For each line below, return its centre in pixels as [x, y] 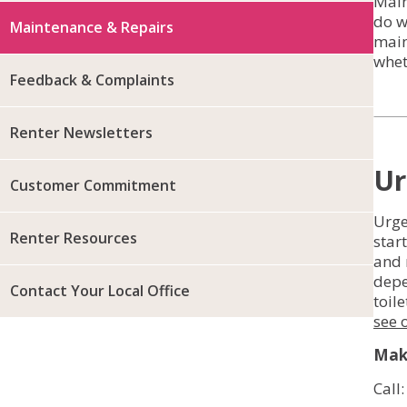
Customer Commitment [93, 185]
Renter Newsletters [81, 133]
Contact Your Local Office [100, 291]
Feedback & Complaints [92, 80]
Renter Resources [74, 238]
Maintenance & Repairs [92, 27]
